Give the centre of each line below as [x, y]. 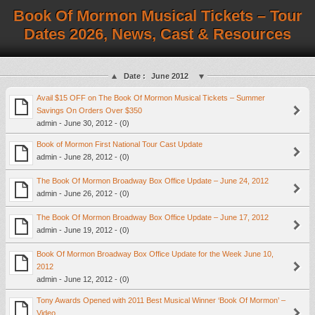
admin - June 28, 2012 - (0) [83, 157]
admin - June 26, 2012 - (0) [83, 193]
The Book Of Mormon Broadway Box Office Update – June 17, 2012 [153, 217]
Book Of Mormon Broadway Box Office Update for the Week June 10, [155, 254]
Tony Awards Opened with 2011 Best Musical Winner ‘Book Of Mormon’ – [161, 300]
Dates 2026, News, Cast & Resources [157, 34]
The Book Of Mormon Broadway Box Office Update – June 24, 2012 [153, 181]
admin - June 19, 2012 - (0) [83, 230]
